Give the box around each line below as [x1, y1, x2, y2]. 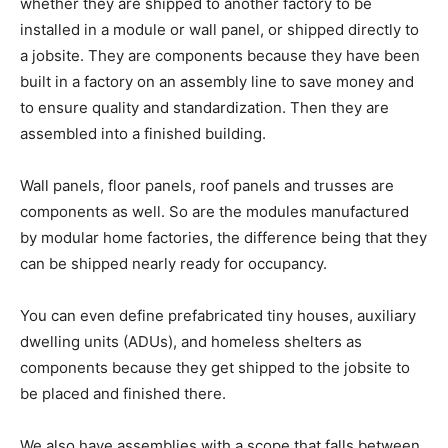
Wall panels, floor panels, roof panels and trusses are [20, 175, 394, 195]
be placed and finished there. [20, 383, 226, 403]
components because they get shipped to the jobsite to [20, 357, 410, 377]
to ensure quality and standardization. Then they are [20, 97, 389, 117]
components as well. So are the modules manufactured [20, 201, 409, 221]
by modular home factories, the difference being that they [20, 227, 427, 247]
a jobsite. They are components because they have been [20, 45, 420, 65]
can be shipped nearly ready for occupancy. [20, 253, 327, 273]
